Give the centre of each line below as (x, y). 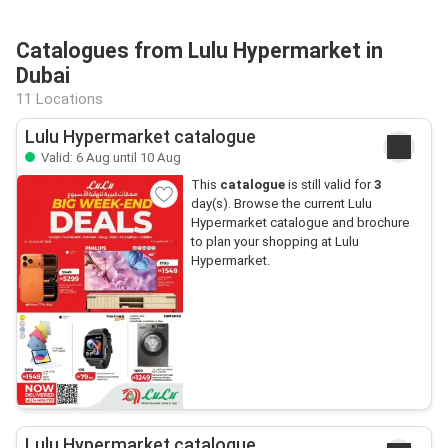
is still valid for (329, 184)
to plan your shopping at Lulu (274, 241)
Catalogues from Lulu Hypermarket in (199, 50)
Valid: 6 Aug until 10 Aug (109, 157)
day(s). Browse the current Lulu (281, 203)
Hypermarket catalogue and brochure (300, 222)
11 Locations (59, 99)
